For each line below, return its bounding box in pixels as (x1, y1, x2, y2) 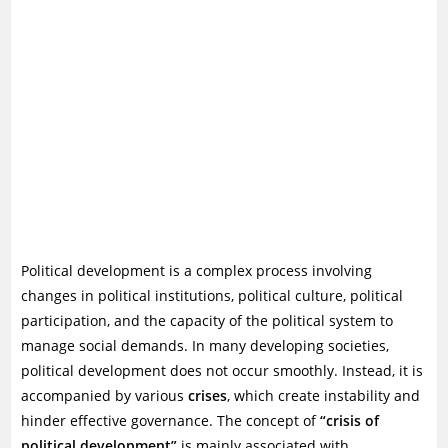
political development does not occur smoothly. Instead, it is (21, 361, 424, 380)
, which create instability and (227, 386, 421, 405)
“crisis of (320, 411, 380, 430)
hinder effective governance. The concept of (21, 411, 321, 430)
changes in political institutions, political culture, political (21, 286, 404, 305)
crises (188, 386, 228, 405)
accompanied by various (21, 386, 189, 405)
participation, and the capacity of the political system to (21, 311, 394, 330)
